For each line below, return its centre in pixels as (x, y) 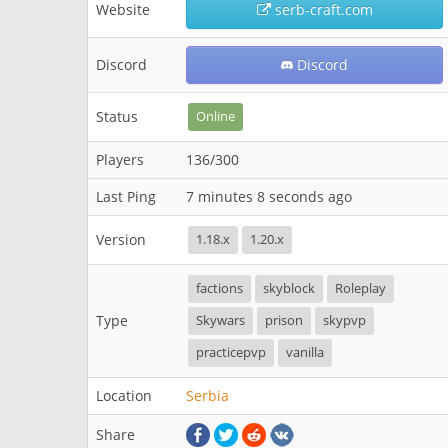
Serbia (207, 395)
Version (121, 239)
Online (215, 116)
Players (120, 159)
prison (284, 320)
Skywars (220, 320)
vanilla (305, 352)
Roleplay (360, 288)
